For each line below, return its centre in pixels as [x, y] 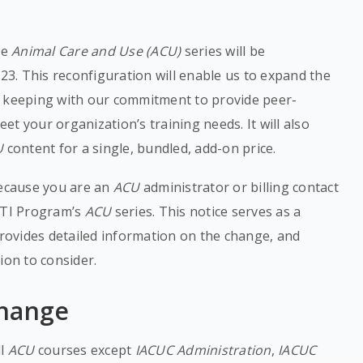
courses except [85, 350]
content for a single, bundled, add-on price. [140, 148]
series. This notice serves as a [206, 211]
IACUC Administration [203, 350]
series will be [225, 51]
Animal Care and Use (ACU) [98, 51]
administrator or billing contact [239, 187]
